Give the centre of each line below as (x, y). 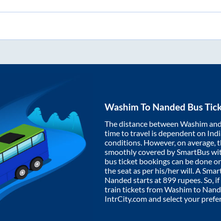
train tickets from (134, 189)
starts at (147, 180)
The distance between (142, 124)
